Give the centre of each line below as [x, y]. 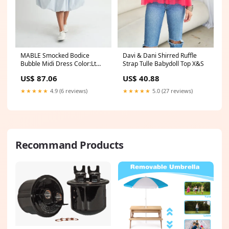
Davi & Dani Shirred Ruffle [160, 55]
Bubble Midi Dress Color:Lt [58, 63]
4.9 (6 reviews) [68, 90]
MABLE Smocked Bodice [55, 55]
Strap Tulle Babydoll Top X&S [163, 63]
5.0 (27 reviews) [172, 90]
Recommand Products [70, 145]
